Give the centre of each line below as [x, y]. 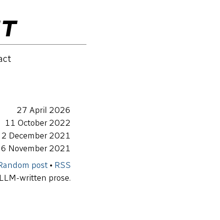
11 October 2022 [38, 123]
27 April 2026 [44, 110]
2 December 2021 [36, 136]
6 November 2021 [36, 148]
